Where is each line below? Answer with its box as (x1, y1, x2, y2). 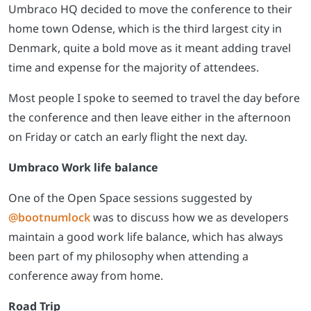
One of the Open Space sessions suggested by (8, 190, 252, 206)
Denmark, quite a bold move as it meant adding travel (8, 40, 291, 56)
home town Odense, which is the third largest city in (8, 21, 282, 37)
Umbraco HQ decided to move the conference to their (8, 1, 292, 17)
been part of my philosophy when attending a (8, 249, 249, 264)
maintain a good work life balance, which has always (8, 229, 283, 245)
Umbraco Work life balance (8, 160, 158, 176)
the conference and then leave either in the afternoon (8, 110, 291, 126)
